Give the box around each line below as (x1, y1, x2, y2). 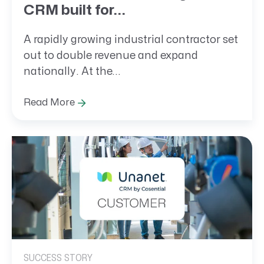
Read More (24, 98, 75, 107)
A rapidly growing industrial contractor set (24, 35, 238, 45)
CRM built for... (24, 4, 126, 18)
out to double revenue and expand (24, 51, 198, 61)
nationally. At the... (24, 67, 121, 77)
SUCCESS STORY (24, 253, 93, 263)
